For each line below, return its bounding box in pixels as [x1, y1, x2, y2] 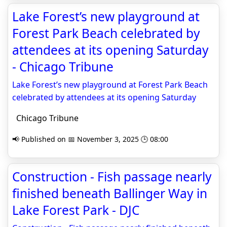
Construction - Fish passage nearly [12, 168, 212, 185]
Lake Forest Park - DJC [12, 202, 139, 218]
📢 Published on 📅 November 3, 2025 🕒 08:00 [12, 134, 168, 144]
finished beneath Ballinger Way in [12, 185, 207, 202]
